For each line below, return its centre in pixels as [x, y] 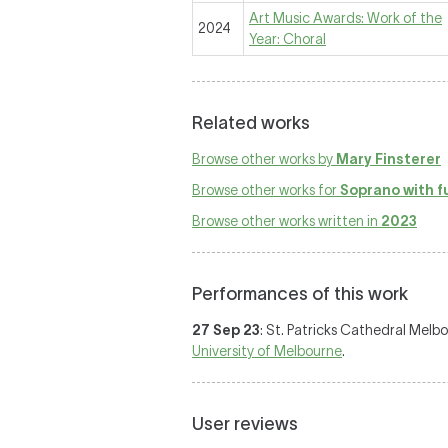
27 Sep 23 [226, 330]
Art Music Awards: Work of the [345, 18]
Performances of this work [300, 294]
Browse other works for [266, 190]
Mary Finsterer [388, 159]
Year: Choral [287, 39]
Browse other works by [264, 159]
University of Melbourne [267, 351]
